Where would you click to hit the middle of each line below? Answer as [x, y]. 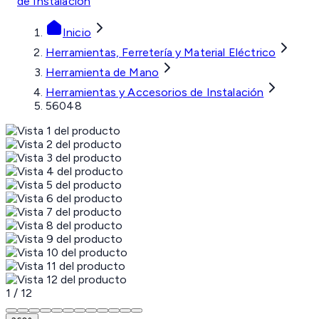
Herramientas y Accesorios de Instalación [155, 93]
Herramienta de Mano [103, 73]
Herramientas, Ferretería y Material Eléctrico [161, 53]
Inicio [77, 33]
